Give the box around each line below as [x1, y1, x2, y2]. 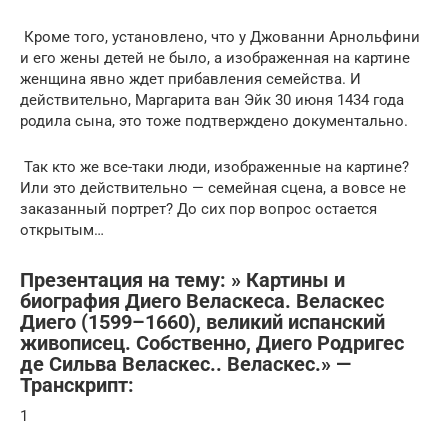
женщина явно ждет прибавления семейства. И [20, 69, 361, 88]
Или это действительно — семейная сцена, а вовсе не [20, 178, 406, 197]
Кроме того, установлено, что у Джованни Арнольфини [20, 27, 420, 46]
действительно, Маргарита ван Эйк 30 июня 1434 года [20, 90, 404, 109]
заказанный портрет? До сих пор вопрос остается [20, 199, 377, 218]
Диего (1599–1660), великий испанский [20, 310, 385, 334]
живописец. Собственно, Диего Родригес [20, 331, 404, 355]
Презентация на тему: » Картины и [20, 268, 345, 292]
